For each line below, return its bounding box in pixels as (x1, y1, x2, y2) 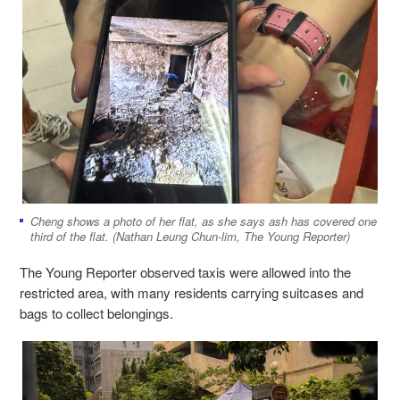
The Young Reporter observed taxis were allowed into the (20, 262, 351, 281)
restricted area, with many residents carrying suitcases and (20, 282, 363, 302)
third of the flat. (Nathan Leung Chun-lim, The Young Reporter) (30, 227, 350, 245)
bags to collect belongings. (20, 303, 173, 322)
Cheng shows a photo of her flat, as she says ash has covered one (30, 212, 377, 229)
